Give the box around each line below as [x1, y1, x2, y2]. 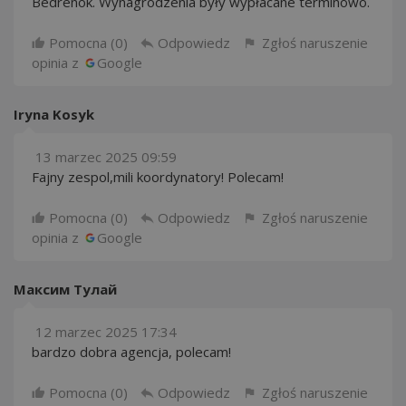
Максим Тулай [14, 280, 117, 298]
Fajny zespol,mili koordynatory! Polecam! [32, 168, 284, 186]
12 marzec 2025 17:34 [35, 323, 177, 341]
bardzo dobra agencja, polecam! [32, 343, 231, 361]
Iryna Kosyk [14, 105, 94, 123]
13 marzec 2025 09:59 [35, 148, 177, 166]
